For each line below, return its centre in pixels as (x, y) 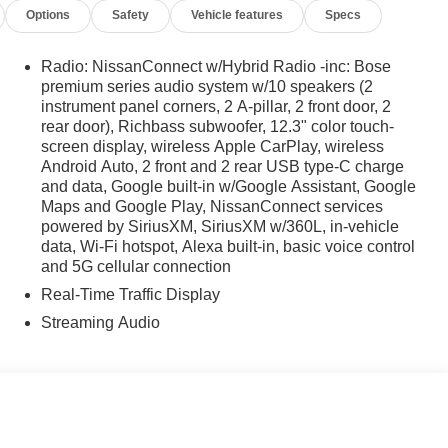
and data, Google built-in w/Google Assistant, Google (228, 186)
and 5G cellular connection (135, 266)
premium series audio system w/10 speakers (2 (206, 86)
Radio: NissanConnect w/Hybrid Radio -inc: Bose (215, 66)
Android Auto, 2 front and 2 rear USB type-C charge (222, 166)
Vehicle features (237, 15)
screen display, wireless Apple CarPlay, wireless (212, 146)
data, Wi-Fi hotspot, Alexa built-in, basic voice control (227, 246)
